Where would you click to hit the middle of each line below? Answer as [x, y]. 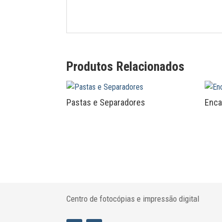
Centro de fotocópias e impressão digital [133, 198]
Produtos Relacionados [126, 66]
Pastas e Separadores [106, 102]
